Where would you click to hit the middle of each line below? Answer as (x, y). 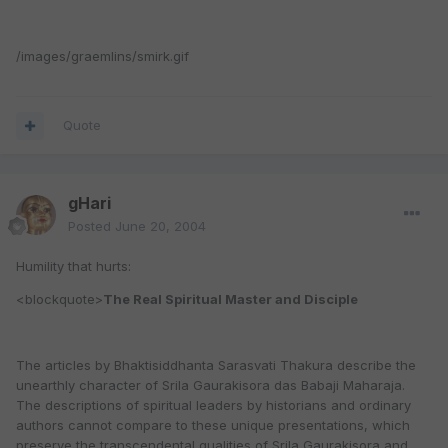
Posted (91, 226)
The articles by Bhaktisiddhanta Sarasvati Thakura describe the (216, 365)
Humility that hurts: (73, 266)
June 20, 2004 (160, 226)
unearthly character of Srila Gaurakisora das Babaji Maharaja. (210, 385)
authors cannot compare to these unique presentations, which (213, 425)
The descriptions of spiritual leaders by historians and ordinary (213, 405)
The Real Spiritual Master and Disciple (230, 299)
